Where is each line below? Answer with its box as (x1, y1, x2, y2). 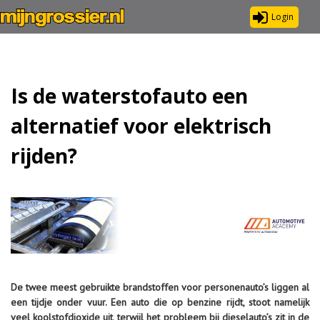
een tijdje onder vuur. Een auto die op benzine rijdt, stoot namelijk (11, 295, 309, 309)
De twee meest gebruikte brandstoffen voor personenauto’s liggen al (11, 280, 309, 294)
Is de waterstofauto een (11, 82, 248, 109)
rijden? (11, 142, 77, 169)
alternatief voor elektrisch (11, 112, 271, 139)
